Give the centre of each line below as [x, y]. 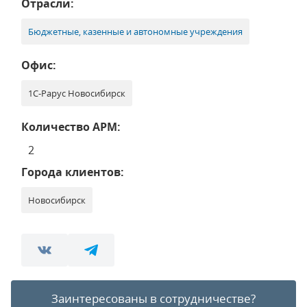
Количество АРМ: [71, 127]
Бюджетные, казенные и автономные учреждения [135, 32]
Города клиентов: [73, 172]
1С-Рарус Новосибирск [77, 93]
